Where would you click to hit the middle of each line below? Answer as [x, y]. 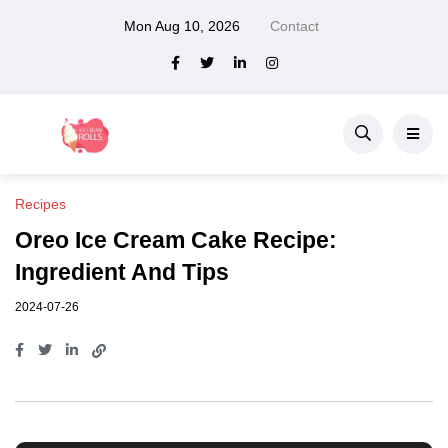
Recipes [40, 204]
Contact [294, 26]
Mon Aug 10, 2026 [182, 26]
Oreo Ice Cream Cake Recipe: [176, 240]
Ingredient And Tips [122, 272]
